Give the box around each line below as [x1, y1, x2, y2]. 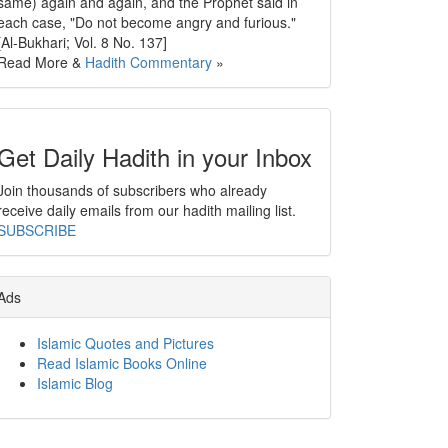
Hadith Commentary [85, 52, 212, 72]
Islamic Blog [37, 373, 113, 393]
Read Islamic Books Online [37, 353, 207, 373]
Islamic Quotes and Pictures [37, 333, 214, 353]
